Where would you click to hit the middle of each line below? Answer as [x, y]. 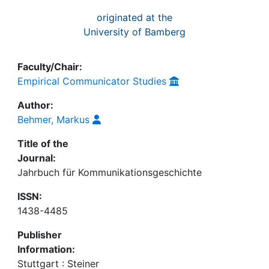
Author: [35, 105]
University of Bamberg [134, 32]
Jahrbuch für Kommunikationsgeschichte [110, 172]
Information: [46, 249]
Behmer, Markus [53, 119]
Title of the [43, 144]
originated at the [134, 17]
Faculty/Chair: [50, 67]
